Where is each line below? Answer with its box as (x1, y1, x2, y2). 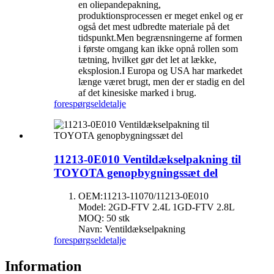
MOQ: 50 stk (78, 213, 130, 224)
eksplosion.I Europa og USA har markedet (78, 65, 242, 76)
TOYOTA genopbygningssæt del (54, 166, 218, 179)
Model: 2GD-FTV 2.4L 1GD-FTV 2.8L (78, 202, 235, 213)
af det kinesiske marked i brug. (78, 87, 196, 98)
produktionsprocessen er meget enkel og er (78, 10, 243, 21)
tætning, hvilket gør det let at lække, (78, 54, 217, 65)
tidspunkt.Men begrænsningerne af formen (78, 32, 242, 43)
